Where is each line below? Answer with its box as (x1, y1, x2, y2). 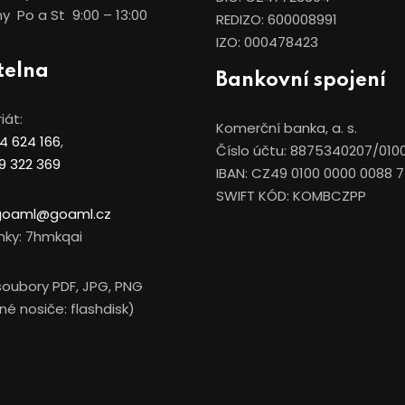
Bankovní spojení (216, 71, 386, 90)
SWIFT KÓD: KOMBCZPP (216, 186, 366, 205)
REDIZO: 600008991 (216, 10, 337, 29)
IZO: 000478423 (216, 33, 318, 52)
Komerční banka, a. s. (216, 118, 357, 137)
